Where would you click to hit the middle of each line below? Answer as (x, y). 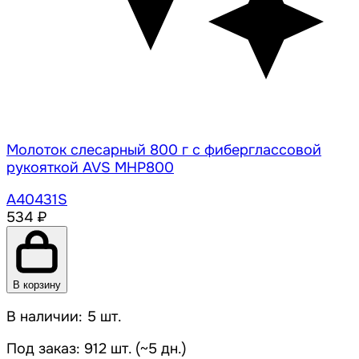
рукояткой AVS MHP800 (90, 168)
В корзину (37, 285)
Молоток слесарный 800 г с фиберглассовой (164, 150)
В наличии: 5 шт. (64, 317)
